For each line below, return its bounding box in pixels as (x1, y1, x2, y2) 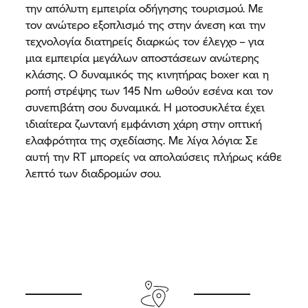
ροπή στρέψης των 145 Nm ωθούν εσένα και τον (25, 82, 274, 98)
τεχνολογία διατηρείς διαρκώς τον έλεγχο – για (25, 32, 265, 49)
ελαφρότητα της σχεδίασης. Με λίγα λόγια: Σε (25, 131, 258, 148)
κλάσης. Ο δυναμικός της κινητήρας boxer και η (25, 65, 269, 82)
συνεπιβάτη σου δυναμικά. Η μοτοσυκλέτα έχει (25, 98, 265, 115)
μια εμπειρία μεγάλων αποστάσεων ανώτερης (25, 49, 260, 65)
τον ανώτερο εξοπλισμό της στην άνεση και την (25, 16, 266, 32)
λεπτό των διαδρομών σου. (25, 164, 162, 181)
